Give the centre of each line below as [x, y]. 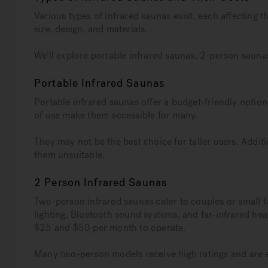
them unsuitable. [70, 155]
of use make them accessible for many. [116, 115]
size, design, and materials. [91, 29]
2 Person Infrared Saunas [100, 183]
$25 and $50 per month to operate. [110, 228]
